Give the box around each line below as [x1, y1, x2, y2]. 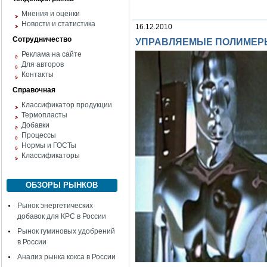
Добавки [21, 121, 49, 129]
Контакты [21, 70, 54, 79]
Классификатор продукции [21, 101, 112, 109]
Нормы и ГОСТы [21, 141, 76, 150]
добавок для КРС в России [17, 212, 106, 221]
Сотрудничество [13, 35, 72, 44]
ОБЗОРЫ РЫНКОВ [26, 181, 98, 190]
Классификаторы [21, 151, 80, 160]
